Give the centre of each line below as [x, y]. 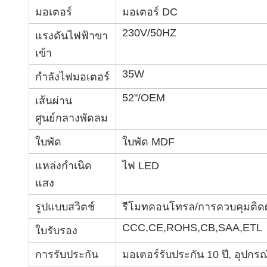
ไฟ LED [141, 166]
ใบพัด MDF [148, 142]
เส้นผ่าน [54, 101]
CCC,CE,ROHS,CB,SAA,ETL [192, 228]
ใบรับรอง [56, 231]
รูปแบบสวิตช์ [65, 207]
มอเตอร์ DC [150, 12]
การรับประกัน [67, 254]
